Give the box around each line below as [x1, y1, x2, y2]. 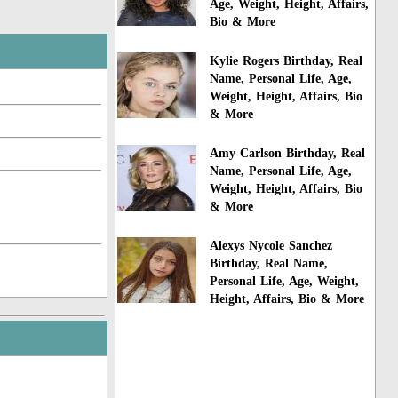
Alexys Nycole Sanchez [210, 238, 333, 252]
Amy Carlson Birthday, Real [210, 146, 366, 160]
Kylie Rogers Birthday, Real [210, 54, 363, 68]
